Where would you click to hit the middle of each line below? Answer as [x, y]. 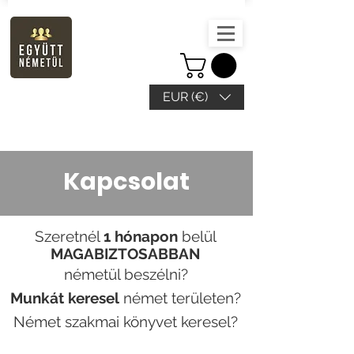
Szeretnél [69, 237]
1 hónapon [141, 237]
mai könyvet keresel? [166, 322]
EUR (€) [185, 97]
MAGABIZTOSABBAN [126, 254]
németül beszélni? [126, 275]
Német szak [54, 322]
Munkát [37, 298]
